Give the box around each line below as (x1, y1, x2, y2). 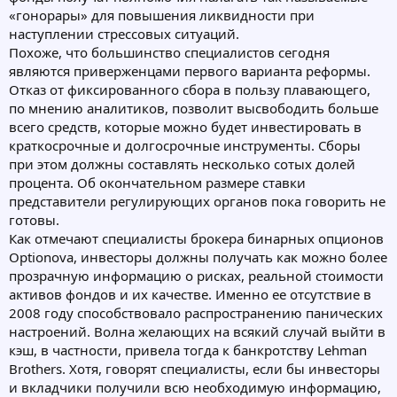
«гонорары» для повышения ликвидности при (9, 5, 315, 24)
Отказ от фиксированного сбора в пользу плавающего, (9, 80, 370, 98)
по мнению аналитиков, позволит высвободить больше (9, 98, 378, 117)
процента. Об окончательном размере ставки (9, 173, 306, 191)
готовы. (9, 210, 59, 229)
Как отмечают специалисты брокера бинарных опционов (9, 229, 384, 247)
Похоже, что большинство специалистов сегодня (9, 43, 330, 61)
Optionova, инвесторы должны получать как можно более (9, 247, 387, 266)
